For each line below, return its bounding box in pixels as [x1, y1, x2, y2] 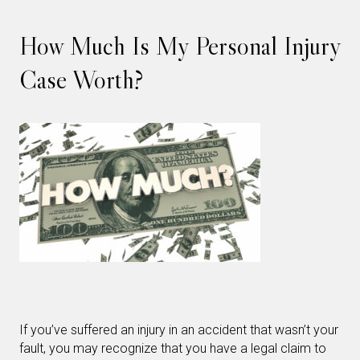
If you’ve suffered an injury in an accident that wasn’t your [19, 322, 338, 337]
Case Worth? [19, 63, 144, 96]
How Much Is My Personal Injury [19, 30, 341, 62]
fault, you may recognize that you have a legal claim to [19, 341, 326, 356]
